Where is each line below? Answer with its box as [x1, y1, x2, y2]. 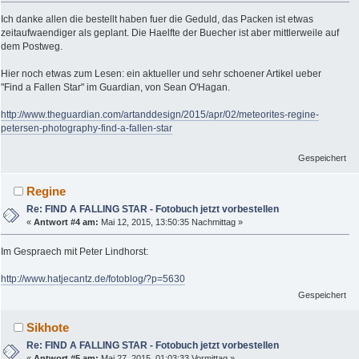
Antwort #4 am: [34, 216, 99, 227]
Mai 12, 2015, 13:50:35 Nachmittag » [99, 216, 244, 227]
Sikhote [26, 321, 70, 335]
